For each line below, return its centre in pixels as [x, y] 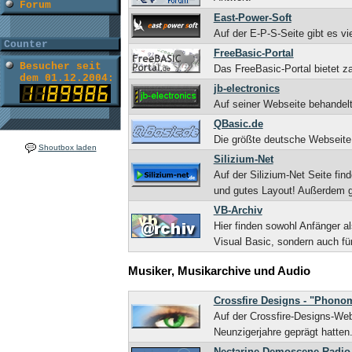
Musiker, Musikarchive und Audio [219, 271]
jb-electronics [246, 88]
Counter [26, 45]
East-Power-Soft [252, 17]
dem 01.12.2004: [67, 79]
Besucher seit [60, 67]
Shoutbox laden [67, 148]
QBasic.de [238, 123]
